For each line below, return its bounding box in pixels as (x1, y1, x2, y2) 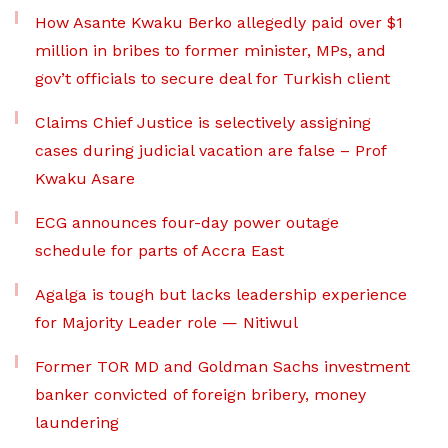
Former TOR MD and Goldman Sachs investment (35, 357, 410, 376)
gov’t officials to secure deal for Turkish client (35, 69, 390, 88)
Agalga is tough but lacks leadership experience (35, 285, 407, 304)
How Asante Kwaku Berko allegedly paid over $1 (35, 13, 403, 32)
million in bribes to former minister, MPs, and (35, 41, 386, 60)
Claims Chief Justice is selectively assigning (35, 113, 371, 132)
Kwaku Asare (35, 169, 135, 188)
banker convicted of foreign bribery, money (35, 385, 366, 404)
